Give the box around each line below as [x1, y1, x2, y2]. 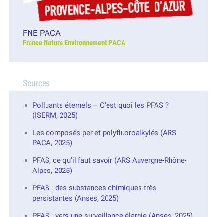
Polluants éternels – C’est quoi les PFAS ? [32, 100, 169, 109]
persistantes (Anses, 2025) [32, 193, 119, 202]
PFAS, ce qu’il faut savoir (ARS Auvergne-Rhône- [32, 155, 186, 165]
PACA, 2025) [32, 138, 72, 147]
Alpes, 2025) [32, 166, 72, 175]
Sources [22, 77, 50, 88]
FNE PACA [22, 28, 61, 38]
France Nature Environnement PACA [22, 38, 125, 47]
